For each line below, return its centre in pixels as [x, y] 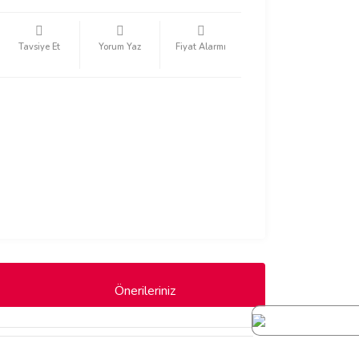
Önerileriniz [145, 290]
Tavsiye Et [39, 47]
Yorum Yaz [120, 47]
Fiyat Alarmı [201, 47]
